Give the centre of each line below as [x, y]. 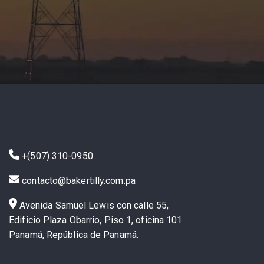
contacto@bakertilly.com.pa [79, 181]
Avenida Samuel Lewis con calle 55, [94, 206]
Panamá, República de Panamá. [74, 235]
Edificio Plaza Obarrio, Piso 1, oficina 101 [96, 220]
